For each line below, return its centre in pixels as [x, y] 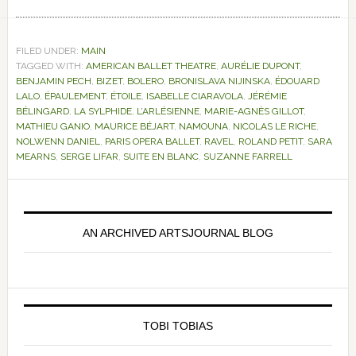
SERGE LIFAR [89, 157]
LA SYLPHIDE [103, 111]
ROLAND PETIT [270, 141]
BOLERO [145, 81]
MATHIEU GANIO [52, 126]
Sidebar [37, 225]
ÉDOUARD [297, 81]
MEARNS [35, 157]
